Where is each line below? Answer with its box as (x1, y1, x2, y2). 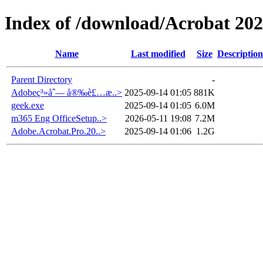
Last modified (130, 48, 186, 59)
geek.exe (11, 100, 44, 110)
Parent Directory (11, 74, 72, 85)
